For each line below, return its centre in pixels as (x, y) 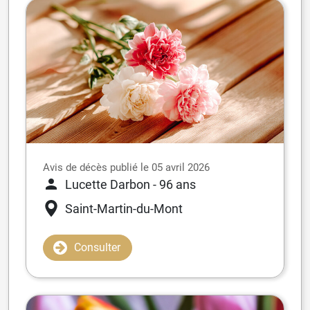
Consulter (97, 247)
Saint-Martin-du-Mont (124, 208)
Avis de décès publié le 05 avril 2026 (126, 167)
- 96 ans (174, 184)
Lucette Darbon (108, 184)
